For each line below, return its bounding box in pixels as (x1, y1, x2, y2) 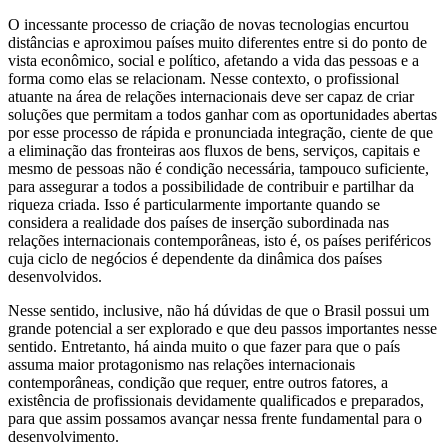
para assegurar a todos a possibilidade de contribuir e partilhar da (8, 177, 414, 195)
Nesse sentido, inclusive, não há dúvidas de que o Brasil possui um (8, 301, 429, 319)
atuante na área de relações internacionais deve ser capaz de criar (8, 87, 414, 105)
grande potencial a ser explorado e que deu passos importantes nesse (8, 319, 437, 337)
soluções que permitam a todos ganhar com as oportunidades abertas (8, 105, 437, 123)
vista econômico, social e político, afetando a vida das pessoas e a (8, 51, 419, 69)
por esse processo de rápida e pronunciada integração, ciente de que (8, 123, 433, 141)
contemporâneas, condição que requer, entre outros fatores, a (8, 373, 388, 391)
